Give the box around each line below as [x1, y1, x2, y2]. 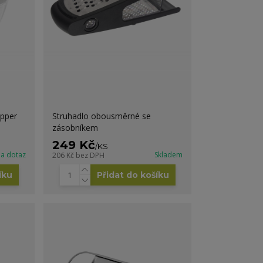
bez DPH [76, 150, 105, 160]
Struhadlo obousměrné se [52, 110, 151, 122]
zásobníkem [52, 122, 99, 133]
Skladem [154, 149, 183, 160]
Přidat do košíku [96, 169, 169, 180]
